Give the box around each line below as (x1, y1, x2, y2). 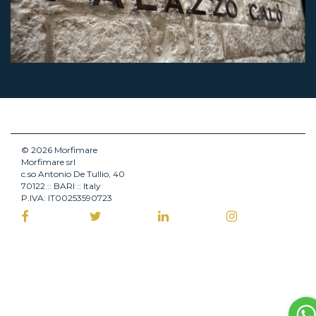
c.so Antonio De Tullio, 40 (21, 169, 125, 179)
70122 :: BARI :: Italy (21, 181, 100, 191)
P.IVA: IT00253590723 (21, 193, 112, 203)
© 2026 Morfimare (21, 145, 97, 155)
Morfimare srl (21, 157, 75, 167)
